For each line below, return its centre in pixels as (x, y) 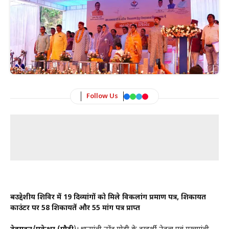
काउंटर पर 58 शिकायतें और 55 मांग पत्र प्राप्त (75, 209)
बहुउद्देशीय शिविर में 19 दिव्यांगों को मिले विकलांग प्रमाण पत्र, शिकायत (108, 198)
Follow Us (102, 97)
